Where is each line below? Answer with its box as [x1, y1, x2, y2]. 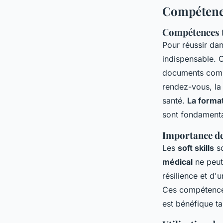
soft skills [178, 142, 214, 153]
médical [162, 156, 193, 167]
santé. [162, 95, 187, 106]
